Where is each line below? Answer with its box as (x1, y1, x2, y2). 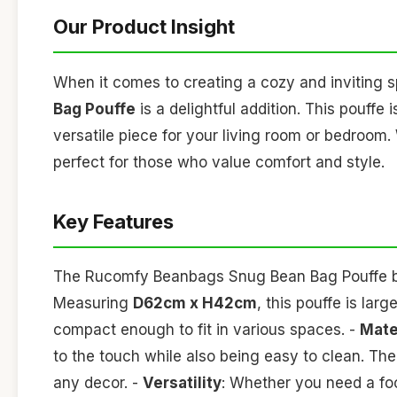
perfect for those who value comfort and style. (53, 152, 385, 171)
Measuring (53, 294, 133, 313)
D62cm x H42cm (133, 294, 257, 313)
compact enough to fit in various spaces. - (53, 321, 360, 339)
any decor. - (53, 374, 143, 393)
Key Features (53, 209, 174, 233)
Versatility (143, 374, 222, 393)
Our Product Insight (53, 15, 235, 38)
